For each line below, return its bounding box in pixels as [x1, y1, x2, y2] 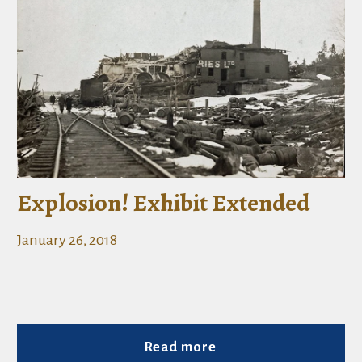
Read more [145, 339, 217, 355]
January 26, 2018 [17, 232, 118, 249]
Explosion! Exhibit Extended [17, 187, 310, 220]
